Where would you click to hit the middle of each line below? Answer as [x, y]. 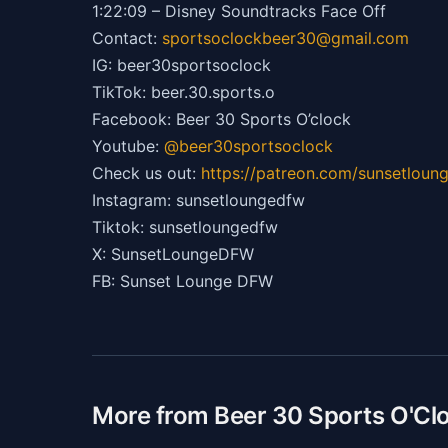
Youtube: [128, 145]
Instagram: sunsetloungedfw [198, 199]
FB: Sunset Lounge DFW [182, 280]
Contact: [127, 37]
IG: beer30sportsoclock [181, 64]
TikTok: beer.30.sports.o [183, 91]
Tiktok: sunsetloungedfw [185, 226]
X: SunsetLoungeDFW [173, 253]
